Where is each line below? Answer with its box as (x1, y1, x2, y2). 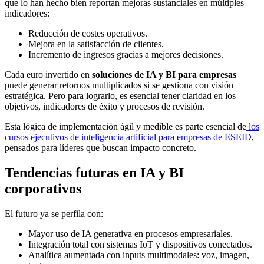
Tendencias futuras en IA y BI (5, 165, 184, 181)
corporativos (5, 181, 81, 197)
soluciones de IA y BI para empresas (92, 70, 236, 80)
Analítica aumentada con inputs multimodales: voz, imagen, (28, 250, 249, 260)
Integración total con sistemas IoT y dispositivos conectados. (28, 239, 252, 250)
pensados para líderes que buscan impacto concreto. (5, 143, 196, 153)
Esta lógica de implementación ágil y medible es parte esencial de (5, 121, 246, 132)
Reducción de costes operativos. (28, 28, 147, 39)
